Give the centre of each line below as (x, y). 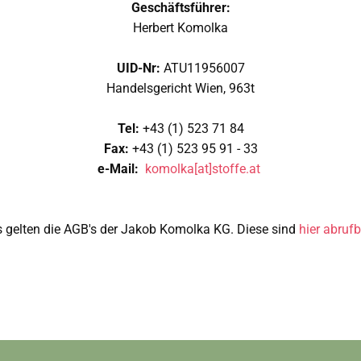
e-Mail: (120, 169)
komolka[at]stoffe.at (203, 169)
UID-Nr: (140, 68)
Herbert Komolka (180, 28)
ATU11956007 (204, 68)
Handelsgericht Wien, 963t (180, 89)
